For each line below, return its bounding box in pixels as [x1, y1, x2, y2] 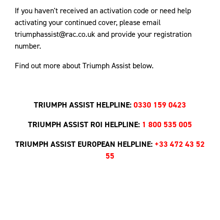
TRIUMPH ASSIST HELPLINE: [34, 100, 134, 110]
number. [15, 41, 41, 51]
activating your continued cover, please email [15, 17, 161, 27]
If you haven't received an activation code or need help [15, 5, 191, 16]
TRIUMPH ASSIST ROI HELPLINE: [28, 119, 142, 130]
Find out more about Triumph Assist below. [15, 60, 154, 71]
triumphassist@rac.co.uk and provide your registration [15, 29, 192, 39]
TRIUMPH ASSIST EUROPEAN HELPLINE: [15, 139, 155, 149]
